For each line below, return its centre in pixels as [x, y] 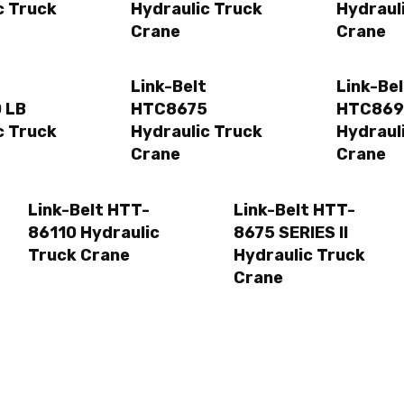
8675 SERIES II [291, 232]
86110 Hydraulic [94, 232]
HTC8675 [169, 110]
